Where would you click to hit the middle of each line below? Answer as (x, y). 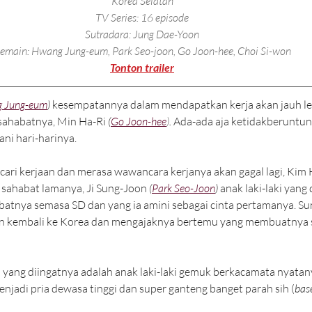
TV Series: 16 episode (142, 18)
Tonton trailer (142, 68)
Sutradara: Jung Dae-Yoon (142, 34)
